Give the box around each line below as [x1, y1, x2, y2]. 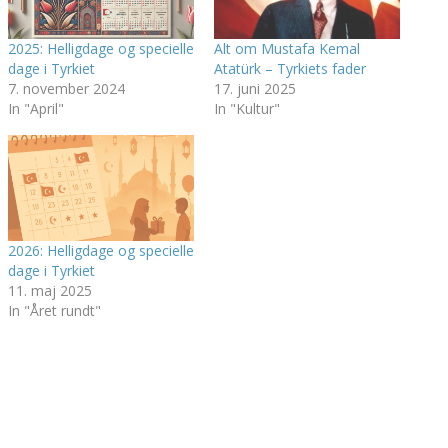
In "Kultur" [214, 98, 280, 118]
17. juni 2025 [214, 78, 296, 98]
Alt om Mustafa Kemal [214, 38, 360, 58]
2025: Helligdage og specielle [8, 38, 194, 58]
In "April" [8, 98, 64, 118]
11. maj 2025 [8, 280, 92, 300]
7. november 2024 [8, 78, 125, 98]
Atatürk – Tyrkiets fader [214, 58, 366, 78]
